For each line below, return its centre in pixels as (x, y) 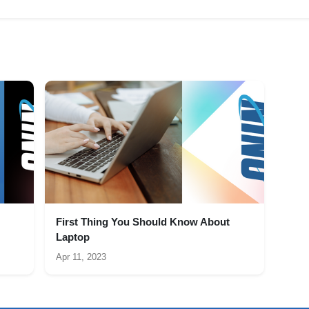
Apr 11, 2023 (81, 257)
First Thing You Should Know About (143, 222)
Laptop (73, 237)
